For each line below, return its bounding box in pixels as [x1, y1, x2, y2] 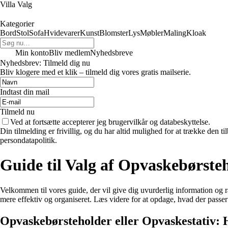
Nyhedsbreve [90, 48, 133, 57]
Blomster [99, 28, 128, 37]
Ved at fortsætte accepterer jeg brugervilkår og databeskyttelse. [10, 118, 210, 126]
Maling [163, 28, 186, 37]
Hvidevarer [44, 28, 80, 37]
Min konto [15, 48, 49, 57]
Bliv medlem [49, 48, 90, 57]
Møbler [140, 28, 163, 37]
